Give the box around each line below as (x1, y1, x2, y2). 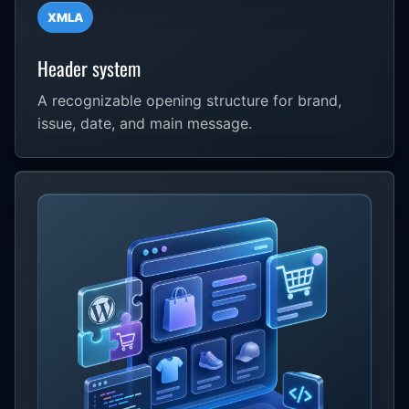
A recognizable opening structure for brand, (37, 90, 341, 110)
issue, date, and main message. (37, 113, 252, 132)
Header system (37, 53, 141, 82)
